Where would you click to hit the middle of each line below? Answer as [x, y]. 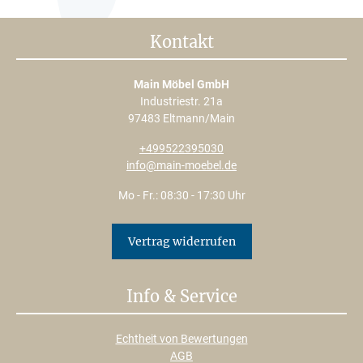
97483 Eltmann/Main [181, 119]
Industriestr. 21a [181, 102]
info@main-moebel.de [181, 166]
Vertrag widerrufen [181, 242]
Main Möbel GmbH [181, 85]
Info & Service [181, 297]
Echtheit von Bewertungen [181, 339]
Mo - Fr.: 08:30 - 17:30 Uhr [181, 196]
